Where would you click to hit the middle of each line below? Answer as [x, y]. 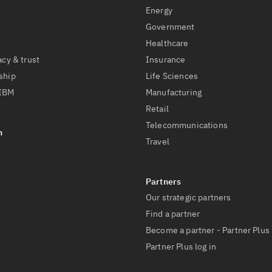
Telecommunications [187, 125]
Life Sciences [172, 76]
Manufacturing [174, 92]
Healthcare [167, 43]
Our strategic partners [189, 197]
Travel [158, 141]
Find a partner [173, 214]
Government [170, 27]
